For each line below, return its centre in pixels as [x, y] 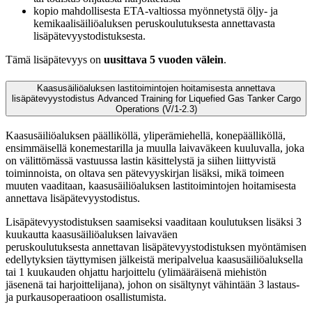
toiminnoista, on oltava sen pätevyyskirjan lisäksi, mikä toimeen [145, 173]
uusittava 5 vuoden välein [164, 60]
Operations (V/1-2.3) [156, 109]
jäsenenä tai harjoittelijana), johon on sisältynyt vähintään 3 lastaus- [153, 284]
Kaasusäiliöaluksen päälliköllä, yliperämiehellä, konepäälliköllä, [146, 135]
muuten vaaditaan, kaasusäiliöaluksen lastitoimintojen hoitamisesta [151, 185]
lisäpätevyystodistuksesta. [89, 36]
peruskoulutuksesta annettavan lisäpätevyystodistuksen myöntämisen [156, 247]
